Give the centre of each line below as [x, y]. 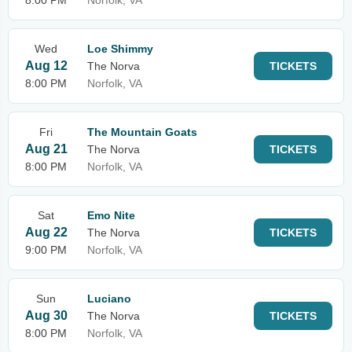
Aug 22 [46, 232]
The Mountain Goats [142, 132]
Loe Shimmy [120, 49]
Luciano [109, 299]
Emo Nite [111, 215]
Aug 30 [46, 315]
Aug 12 [46, 66]
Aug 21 [46, 149]
